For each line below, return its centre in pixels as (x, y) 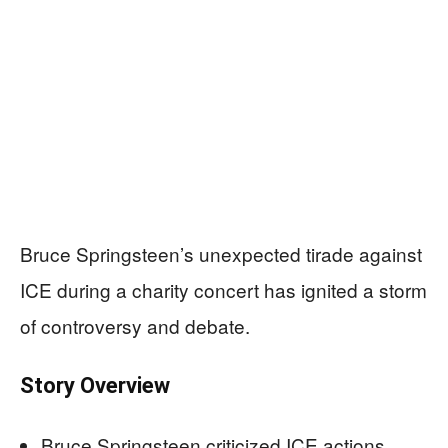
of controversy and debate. (135, 325)
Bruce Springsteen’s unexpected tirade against (221, 253)
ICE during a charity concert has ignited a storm (223, 289)
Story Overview (95, 385)
